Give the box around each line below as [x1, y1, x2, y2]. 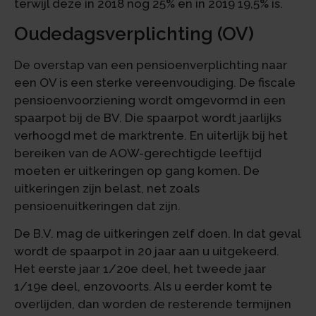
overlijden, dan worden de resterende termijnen [14, 297, 291, 312]
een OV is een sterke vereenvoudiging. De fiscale [14, 75, 296, 90]
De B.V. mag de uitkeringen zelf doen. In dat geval [14, 226, 300, 241]
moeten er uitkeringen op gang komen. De [14, 163, 260, 178]
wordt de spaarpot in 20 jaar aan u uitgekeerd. [14, 244, 279, 259]
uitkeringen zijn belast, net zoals [14, 181, 200, 195]
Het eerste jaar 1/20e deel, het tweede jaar [14, 262, 266, 276]
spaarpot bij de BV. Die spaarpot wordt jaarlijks [14, 110, 281, 125]
